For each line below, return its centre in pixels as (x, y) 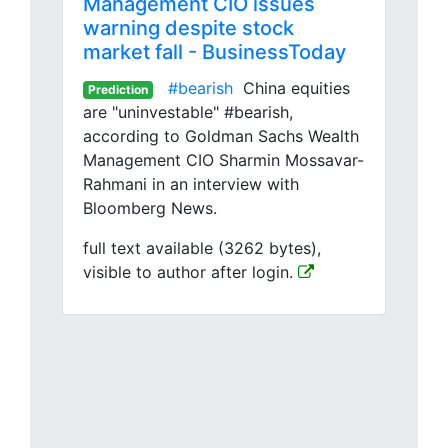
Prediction (117, 89)
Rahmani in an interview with (191, 184)
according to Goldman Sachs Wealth (221, 136)
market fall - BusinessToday (214, 52)
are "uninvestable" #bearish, (188, 112)
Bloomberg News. (150, 208)
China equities (291, 88)
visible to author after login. (190, 272)
